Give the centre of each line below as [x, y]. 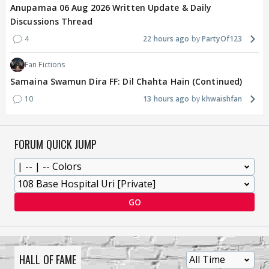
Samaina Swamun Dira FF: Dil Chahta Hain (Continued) [126, 81]
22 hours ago [166, 39]
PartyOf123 [222, 39]
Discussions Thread [51, 21]
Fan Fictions [45, 65]
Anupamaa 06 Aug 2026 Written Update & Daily [111, 8]
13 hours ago [166, 99]
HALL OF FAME [48, 259]
